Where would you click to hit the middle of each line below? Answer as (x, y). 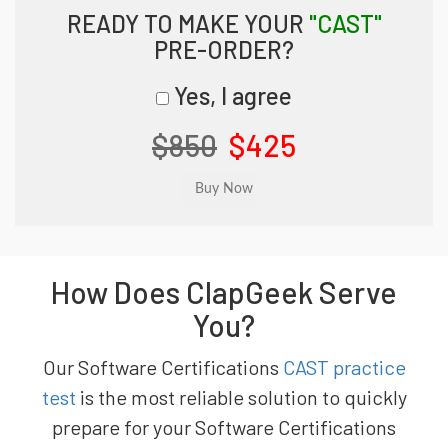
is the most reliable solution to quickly (241, 397)
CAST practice (344, 367)
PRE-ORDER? (224, 49)
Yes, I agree (230, 95)
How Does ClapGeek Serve (224, 292)
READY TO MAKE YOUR (187, 23)
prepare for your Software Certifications (224, 427)
